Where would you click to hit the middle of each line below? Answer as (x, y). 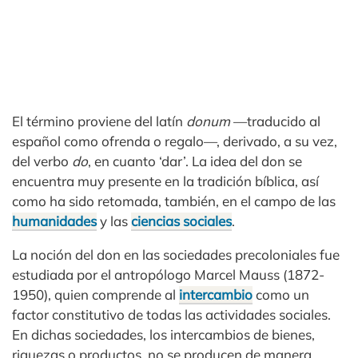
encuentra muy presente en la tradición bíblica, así (165, 181)
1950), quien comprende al (95, 294)
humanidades (54, 221)
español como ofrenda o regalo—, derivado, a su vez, (175, 141)
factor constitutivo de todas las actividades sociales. (171, 314)
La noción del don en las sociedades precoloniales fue (176, 255)
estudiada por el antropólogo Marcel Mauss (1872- (168, 274)
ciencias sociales (181, 221)
